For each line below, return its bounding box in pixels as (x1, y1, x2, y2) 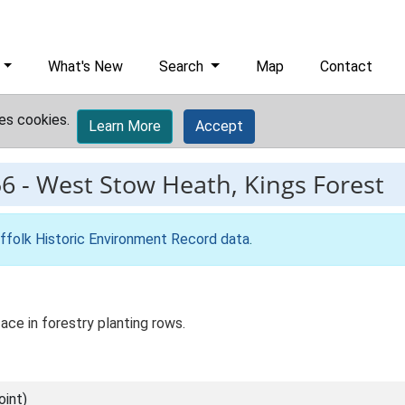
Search (159, 58, 208, 75)
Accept (195, 118, 243, 135)
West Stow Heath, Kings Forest (36, 167, 384, 201)
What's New (48, 58, 124, 75)
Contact (320, 58, 373, 75)
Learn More (89, 118, 161, 135)
